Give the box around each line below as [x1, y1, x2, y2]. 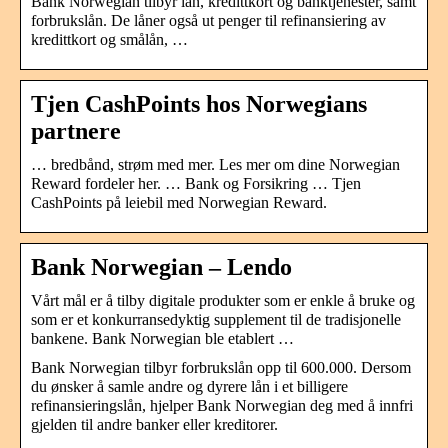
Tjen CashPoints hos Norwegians [31, 90, 367, 117]
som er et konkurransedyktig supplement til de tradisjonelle [31, 310, 401, 328]
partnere [31, 117, 121, 144]
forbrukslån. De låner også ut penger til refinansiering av [31, 11, 386, 29]
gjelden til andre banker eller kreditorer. [31, 415, 278, 433]
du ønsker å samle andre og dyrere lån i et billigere [31, 377, 348, 395]
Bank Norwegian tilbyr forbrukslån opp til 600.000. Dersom [31, 358, 411, 376]
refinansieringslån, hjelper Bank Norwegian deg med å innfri [31, 396, 413, 414]
